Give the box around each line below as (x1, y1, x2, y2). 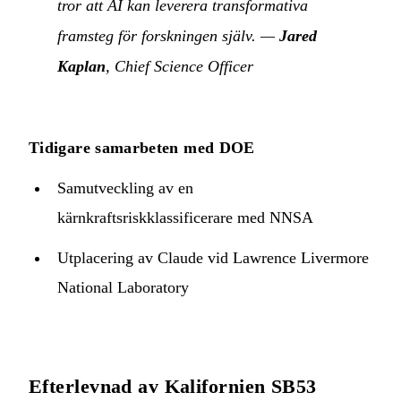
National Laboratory (57, 277, 189, 296)
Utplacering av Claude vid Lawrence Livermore (57, 248, 369, 267)
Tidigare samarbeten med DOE (29, 138, 255, 157)
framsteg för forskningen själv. (57, 26, 256, 45)
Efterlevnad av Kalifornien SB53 (29, 374, 317, 397)
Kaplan (57, 56, 106, 75)
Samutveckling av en (57, 178, 193, 197)
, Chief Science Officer (106, 56, 253, 75)
